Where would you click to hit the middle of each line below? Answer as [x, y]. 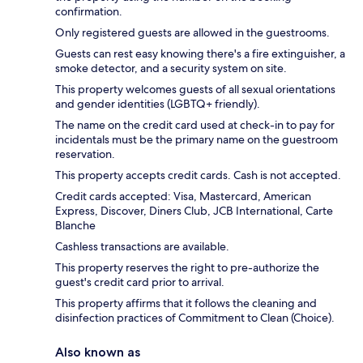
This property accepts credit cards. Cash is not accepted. [198, 175]
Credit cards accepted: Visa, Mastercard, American [183, 196]
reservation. [85, 154]
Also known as [98, 352]
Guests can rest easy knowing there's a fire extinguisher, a [200, 54]
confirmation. [89, 12]
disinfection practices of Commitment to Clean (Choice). [195, 318]
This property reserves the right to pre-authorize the [187, 268]
